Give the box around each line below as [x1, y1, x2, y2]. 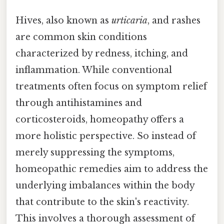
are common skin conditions [15, 31, 147, 43]
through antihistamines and [15, 97, 142, 109]
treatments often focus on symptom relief [15, 81, 207, 92]
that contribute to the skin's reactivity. [15, 196, 189, 208]
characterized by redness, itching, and [15, 48, 188, 59]
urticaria [111, 15, 147, 26]
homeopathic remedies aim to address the [15, 163, 208, 175]
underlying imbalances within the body [15, 180, 194, 191]
